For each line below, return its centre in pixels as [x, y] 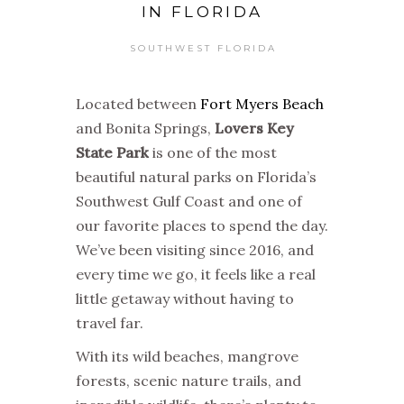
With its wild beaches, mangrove [187, 356]
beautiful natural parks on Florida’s [196, 176]
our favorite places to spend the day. [202, 225]
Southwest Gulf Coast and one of [189, 201]
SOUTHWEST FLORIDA [203, 48]
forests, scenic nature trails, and [188, 380]
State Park [114, 152]
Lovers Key [254, 128]
